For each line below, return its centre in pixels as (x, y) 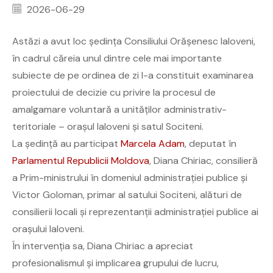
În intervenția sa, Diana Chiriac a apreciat (103, 246)
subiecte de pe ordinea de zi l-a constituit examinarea (133, 75)
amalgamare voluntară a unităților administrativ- (119, 109)
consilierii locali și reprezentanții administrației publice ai (135, 211)
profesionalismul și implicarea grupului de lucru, (115, 263)
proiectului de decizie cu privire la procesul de (114, 92)
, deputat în (211, 143)
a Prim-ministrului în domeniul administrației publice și (130, 177)
